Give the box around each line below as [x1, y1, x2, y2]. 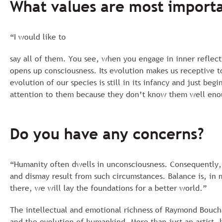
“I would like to [10, 31, 66, 42]
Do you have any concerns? [10, 124, 204, 143]
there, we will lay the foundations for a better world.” [10, 182, 207, 193]
